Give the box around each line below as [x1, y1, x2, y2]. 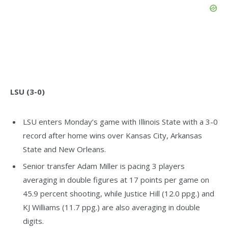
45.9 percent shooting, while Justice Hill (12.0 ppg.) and [23, 188, 214, 199]
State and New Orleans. [23, 144, 106, 154]
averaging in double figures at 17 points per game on [23, 175, 209, 185]
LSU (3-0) [10, 86, 45, 97]
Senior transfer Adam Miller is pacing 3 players [23, 161, 185, 172]
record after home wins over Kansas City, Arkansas [23, 130, 202, 140]
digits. [23, 216, 44, 226]
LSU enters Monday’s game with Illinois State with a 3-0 [23, 116, 218, 127]
